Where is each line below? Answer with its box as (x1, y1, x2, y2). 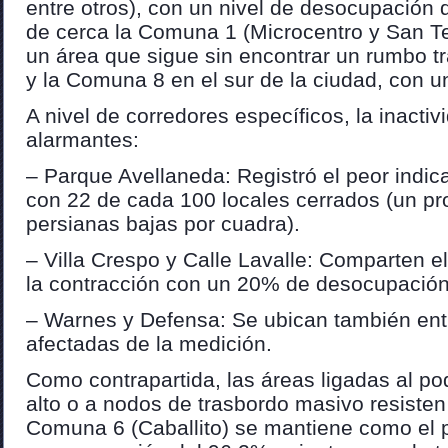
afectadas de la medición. (26, 332, 272, 355)
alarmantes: (26, 128, 139, 151)
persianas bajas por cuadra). (26, 212, 300, 235)
